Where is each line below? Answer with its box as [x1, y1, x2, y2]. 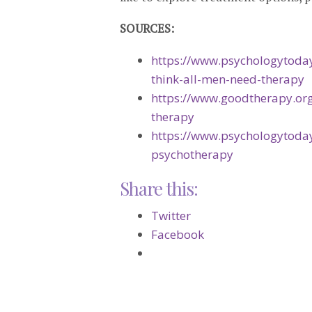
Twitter [151, 208, 191, 224]
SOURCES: [120, 20, 174, 36]
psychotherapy [151, 146, 233, 162]
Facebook [151, 226, 204, 242]
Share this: [120, 176, 198, 201]
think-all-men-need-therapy [151, 71, 304, 87]
